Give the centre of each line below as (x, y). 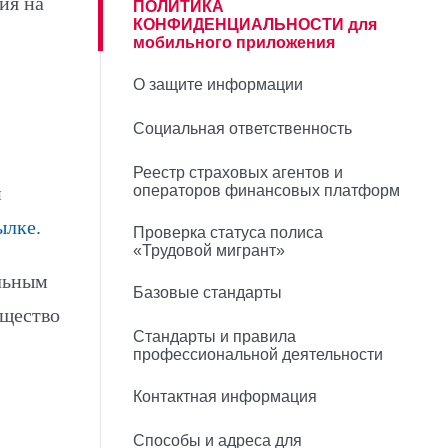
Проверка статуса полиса (228, 232)
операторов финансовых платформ (266, 190)
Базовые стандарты (207, 292)
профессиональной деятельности (258, 354)
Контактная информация (225, 396)
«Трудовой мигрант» (209, 250)
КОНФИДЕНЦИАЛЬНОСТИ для (255, 24)
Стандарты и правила (214, 336)
